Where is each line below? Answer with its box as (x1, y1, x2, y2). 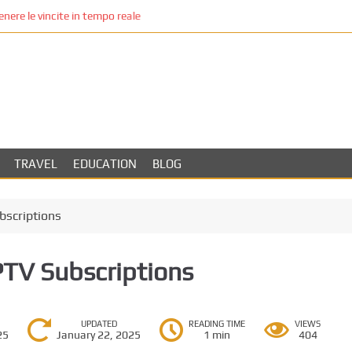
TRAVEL (13, 157, 57, 170)
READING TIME (189, 319, 246, 328)
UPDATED (80, 319, 117, 328)
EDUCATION (72, 157, 137, 170)
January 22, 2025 (57, 328, 141, 341)
